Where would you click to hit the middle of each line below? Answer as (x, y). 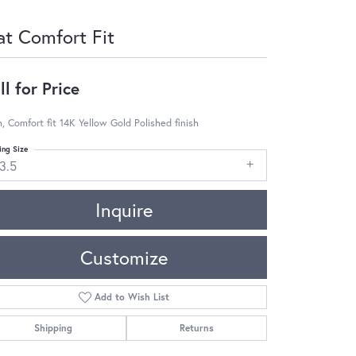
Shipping (54, 327)
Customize (124, 257)
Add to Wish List (132, 296)
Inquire (124, 209)
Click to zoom (212, 338)
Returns (196, 327)
